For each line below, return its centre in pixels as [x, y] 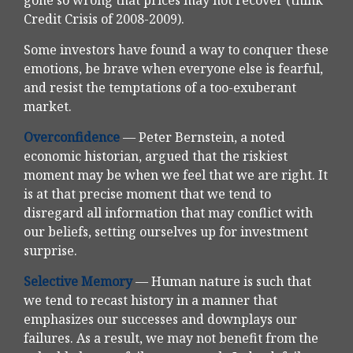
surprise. [50, 251]
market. [48, 107]
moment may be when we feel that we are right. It [176, 175]
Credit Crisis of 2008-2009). [104, 19]
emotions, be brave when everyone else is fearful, [173, 69]
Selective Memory [78, 282]
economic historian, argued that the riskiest [156, 156]
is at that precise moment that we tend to [147, 194]
